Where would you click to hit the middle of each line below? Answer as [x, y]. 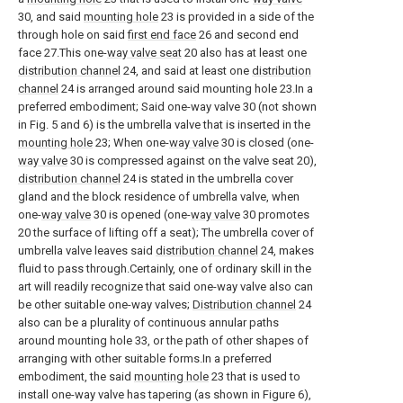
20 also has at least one [244, 53]
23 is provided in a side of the [236, 17]
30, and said [51, 17]
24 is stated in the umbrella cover [207, 179]
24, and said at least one [186, 71]
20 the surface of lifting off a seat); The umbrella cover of [166, 233]
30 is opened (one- [141, 215]
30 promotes [275, 215]
